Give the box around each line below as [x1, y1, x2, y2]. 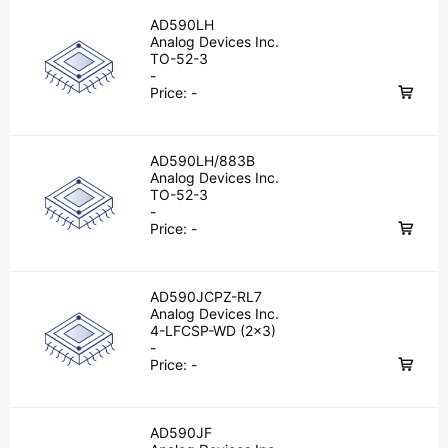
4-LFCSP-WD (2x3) [150, 322, 277, 339]
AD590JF [150, 424, 212, 441]
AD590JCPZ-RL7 [150, 288, 262, 305]
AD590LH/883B [150, 152, 255, 169]
